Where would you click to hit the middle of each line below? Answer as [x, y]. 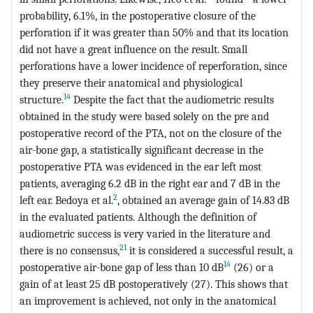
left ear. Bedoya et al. [66, 200]
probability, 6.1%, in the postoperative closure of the [138, 15]
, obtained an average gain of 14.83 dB [203, 200]
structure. [42, 99]
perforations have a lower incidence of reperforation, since [153, 66]
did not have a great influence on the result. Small [133, 49]
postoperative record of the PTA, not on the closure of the [151, 133]
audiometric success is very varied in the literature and [145, 233]
